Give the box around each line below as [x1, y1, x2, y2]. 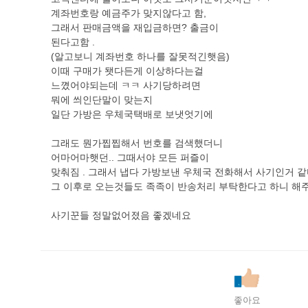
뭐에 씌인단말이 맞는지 [51, 94, 153, 105]
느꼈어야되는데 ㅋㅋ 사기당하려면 [51, 80, 201, 91]
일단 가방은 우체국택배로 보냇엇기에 [51, 109, 213, 120]
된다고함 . [51, 36, 95, 47]
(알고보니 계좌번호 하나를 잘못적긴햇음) [51, 51, 230, 62]
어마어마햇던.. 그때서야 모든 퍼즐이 [51, 152, 209, 163]
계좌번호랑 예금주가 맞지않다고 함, [51, 8, 206, 19]
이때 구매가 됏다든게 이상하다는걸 [51, 65, 203, 76]
